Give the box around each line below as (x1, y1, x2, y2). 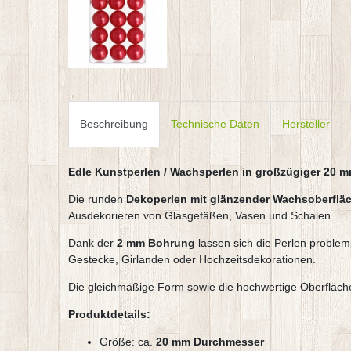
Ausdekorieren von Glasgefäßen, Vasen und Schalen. (68, 209, 334, 223)
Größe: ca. (100, 335, 156, 349)
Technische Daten (171, 118, 259, 131)
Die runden (68, 193, 126, 206)
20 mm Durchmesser (156, 335, 264, 349)
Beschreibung (80, 118, 148, 131)
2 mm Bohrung (117, 237, 195, 250)
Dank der (68, 237, 117, 250)
